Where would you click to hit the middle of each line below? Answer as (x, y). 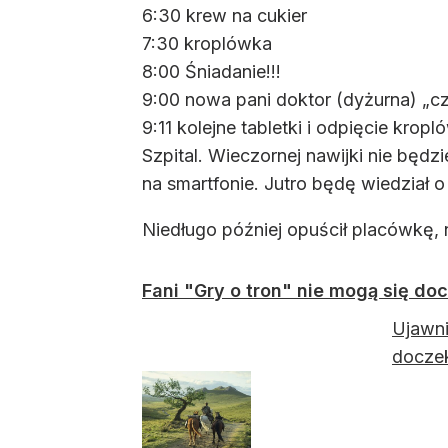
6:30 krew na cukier (224, 16)
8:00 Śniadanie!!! (211, 72)
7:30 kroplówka (207, 44)
